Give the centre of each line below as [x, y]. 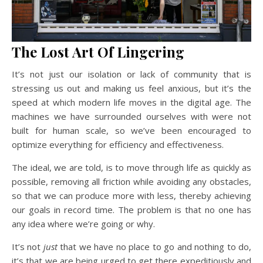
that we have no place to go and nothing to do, [154, 246]
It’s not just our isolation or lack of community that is [131, 74]
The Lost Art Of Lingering [98, 51]
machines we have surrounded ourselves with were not [131, 116]
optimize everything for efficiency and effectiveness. [119, 144]
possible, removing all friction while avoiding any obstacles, [131, 181]
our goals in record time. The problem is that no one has [131, 209]
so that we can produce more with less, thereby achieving [131, 195]
